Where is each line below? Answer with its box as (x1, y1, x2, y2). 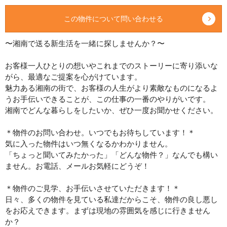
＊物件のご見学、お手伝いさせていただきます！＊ (5, 183, 184, 194)
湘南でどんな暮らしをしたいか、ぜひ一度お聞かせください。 (5, 105, 218, 116)
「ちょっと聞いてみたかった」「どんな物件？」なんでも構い (5, 149, 218, 160)
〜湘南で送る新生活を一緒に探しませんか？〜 (5, 38, 165, 49)
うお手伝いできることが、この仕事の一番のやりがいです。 (5, 94, 210, 104)
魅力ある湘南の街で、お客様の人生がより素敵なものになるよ (5, 83, 218, 93)
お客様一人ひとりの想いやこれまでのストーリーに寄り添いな (5, 60, 218, 71)
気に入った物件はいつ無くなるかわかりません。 (5, 138, 172, 149)
